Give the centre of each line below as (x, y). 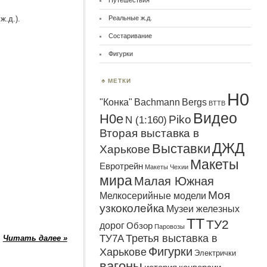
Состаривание (131, 36)
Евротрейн (122, 166)
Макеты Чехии (167, 167)
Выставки (181, 149)
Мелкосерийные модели (153, 196)
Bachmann (157, 102)
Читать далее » (35, 238)
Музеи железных (203, 209)
